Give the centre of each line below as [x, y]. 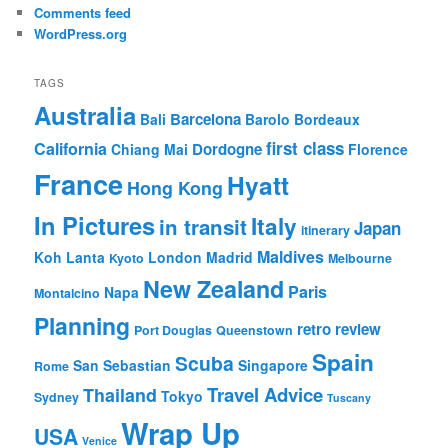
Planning [82, 326]
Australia [85, 115]
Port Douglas [173, 330]
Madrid [230, 257]
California [71, 149]
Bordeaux [327, 119]
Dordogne [227, 149]
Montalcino [67, 293]
